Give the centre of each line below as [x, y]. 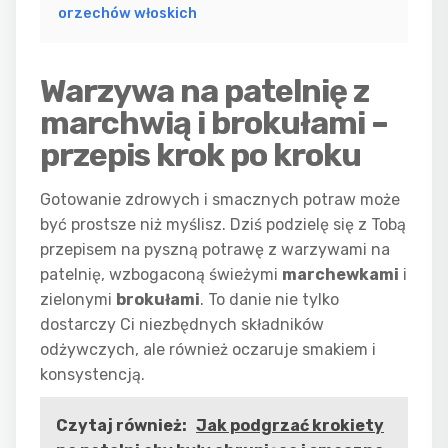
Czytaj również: [123, 425]
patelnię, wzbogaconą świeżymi [161, 274]
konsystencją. [92, 374]
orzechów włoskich [127, 13]
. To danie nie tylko [269, 299]
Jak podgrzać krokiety [290, 425]
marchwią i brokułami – [214, 123]
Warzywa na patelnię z [204, 91]
